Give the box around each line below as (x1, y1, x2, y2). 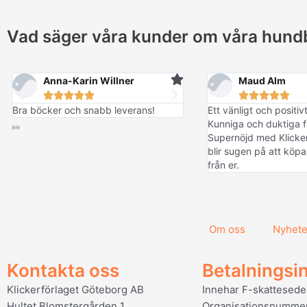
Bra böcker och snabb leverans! (12, 104, 155, 116)
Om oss (209, 223, 245, 236)
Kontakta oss (7, 260, 119, 282)
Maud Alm (238, 75, 286, 87)
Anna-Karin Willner (42, 75, 134, 87)
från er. (207, 159, 239, 171)
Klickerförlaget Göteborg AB (7, 283, 144, 297)
